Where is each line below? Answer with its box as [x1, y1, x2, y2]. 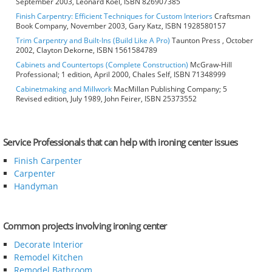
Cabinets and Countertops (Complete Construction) [16, 59, 188, 70]
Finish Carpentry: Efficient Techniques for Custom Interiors [16, 11, 212, 22]
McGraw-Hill [188, 59, 232, 70]
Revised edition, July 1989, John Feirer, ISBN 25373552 [16, 93, 197, 104]
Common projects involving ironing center [2, 220, 167, 233]
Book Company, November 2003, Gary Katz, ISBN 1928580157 [16, 21, 226, 32]
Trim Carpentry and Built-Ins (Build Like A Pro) [16, 35, 170, 46]
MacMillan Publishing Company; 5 [112, 84, 227, 95]
